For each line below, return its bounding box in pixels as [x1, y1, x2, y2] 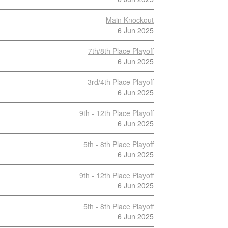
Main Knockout [106, 15, 154, 25]
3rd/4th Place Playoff [88, 77, 154, 87]
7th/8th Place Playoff [88, 46, 154, 56]
